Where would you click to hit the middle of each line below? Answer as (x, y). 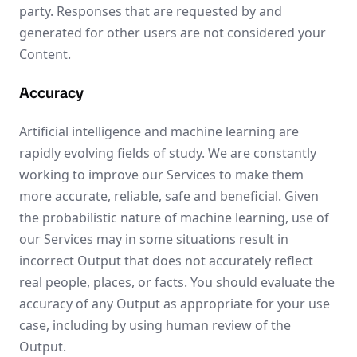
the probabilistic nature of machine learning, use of (174, 218)
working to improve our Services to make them (161, 175)
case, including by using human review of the (155, 325)
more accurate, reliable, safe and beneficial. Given (169, 196)
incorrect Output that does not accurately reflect (166, 261)
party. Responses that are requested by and (151, 11)
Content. (45, 54)
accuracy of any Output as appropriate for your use (175, 304)
